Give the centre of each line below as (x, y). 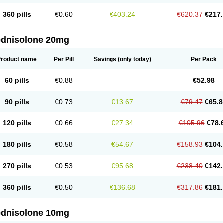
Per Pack (203, 59)
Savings (105, 59)
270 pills (17, 166)
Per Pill (64, 59)
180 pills (17, 144)
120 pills (17, 123)
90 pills (17, 102)
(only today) (134, 59)
